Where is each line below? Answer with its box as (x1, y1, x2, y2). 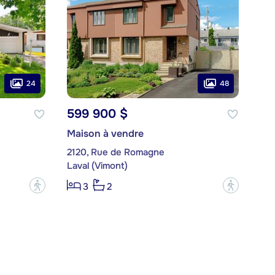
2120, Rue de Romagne (66, 146, 165, 159)
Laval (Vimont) (66, 160, 128, 172)
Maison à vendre (66, 127, 144, 141)
